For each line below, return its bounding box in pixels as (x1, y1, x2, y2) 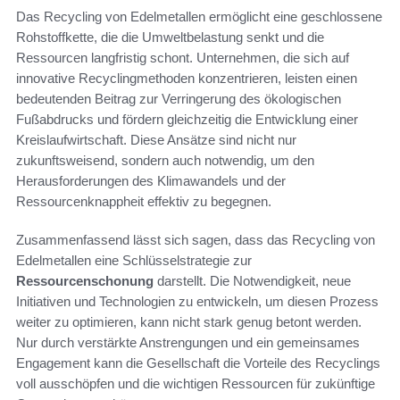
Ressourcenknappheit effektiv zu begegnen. (16, 194, 271, 210)
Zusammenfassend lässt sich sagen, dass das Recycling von (16, 232, 375, 248)
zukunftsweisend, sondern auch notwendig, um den (16, 153, 314, 169)
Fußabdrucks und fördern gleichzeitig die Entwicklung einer (16, 112, 358, 128)
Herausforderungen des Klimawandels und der (16, 173, 286, 189)
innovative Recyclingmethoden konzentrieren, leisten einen (16, 71, 357, 87)
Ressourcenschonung (16, 273, 154, 289)
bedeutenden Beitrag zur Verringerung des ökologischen (16, 91, 341, 107)
